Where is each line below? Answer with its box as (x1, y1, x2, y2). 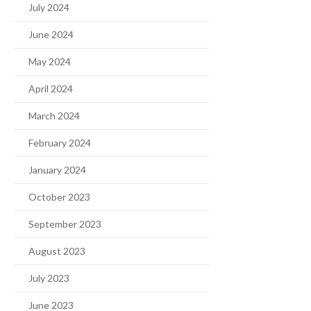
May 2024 (28, 56, 71, 67)
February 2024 (28, 137, 91, 149)
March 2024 (28, 110, 80, 121)
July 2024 (28, 1, 69, 13)
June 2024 (28, 28, 74, 40)
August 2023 (28, 245, 85, 257)
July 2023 (28, 272, 69, 284)
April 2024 (28, 83, 73, 94)
